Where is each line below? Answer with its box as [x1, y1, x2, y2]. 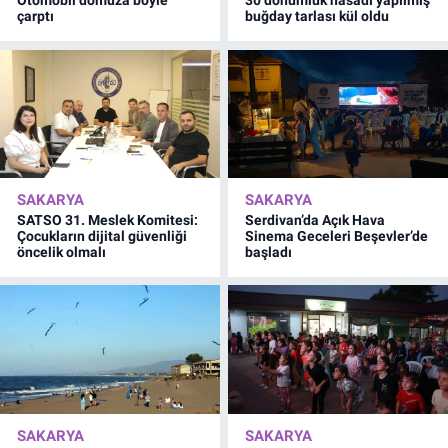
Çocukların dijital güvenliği [17, 227, 187, 244]
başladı [245, 243, 293, 260]
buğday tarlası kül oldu [245, 8, 390, 25]
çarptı [17, 8, 54, 25]
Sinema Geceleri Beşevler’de [245, 227, 429, 244]
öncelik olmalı [17, 243, 106, 260]
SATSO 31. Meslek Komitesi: [17, 211, 198, 228]
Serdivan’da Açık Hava [245, 211, 386, 228]
